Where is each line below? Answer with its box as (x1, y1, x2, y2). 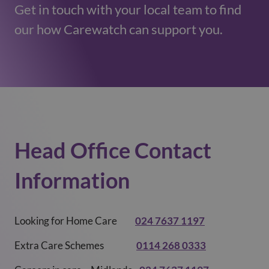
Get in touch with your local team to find (14, 1, 241, 17)
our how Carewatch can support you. (14, 21, 223, 37)
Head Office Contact (14, 137, 211, 163)
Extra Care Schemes (14, 239, 136, 252)
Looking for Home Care (14, 214, 135, 227)
